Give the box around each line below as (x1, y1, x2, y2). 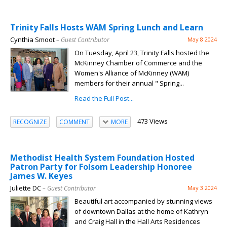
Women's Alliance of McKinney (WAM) (74, 68, 189, 78)
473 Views (137, 117, 168, 126)
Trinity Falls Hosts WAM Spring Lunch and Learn (10, 22, 203, 33)
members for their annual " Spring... (74, 79, 184, 88)
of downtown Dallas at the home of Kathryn (74, 207, 208, 216)
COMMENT (59, 117, 90, 126)
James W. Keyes (10, 170, 72, 182)
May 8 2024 (187, 35, 217, 44)
